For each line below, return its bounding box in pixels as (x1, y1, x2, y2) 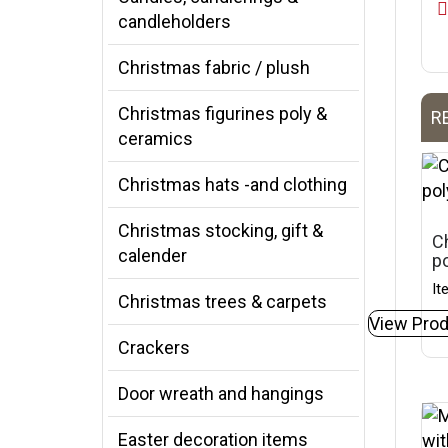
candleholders (118, 11, 231, 32)
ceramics (118, 128, 193, 149)
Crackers (118, 337, 190, 358)
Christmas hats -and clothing (118, 174, 347, 195)
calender (118, 245, 187, 266)
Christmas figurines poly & (118, 103, 327, 124)
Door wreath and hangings (118, 383, 324, 404)
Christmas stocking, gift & (118, 220, 323, 241)
